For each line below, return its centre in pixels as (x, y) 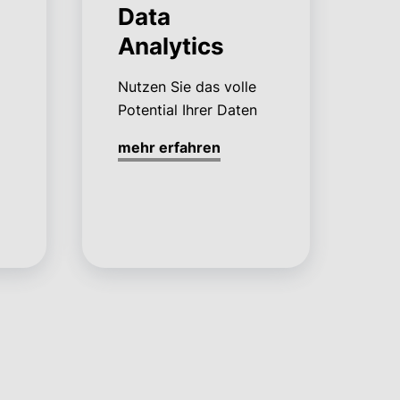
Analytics (171, 46)
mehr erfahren (169, 148)
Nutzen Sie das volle (187, 87)
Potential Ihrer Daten (187, 110)
